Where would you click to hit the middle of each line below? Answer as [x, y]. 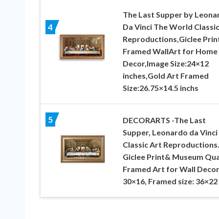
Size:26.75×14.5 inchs [160, 88]
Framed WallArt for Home [170, 51]
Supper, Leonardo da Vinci [170, 132]
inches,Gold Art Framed [165, 75]
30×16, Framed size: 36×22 [170, 181]
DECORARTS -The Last [164, 120]
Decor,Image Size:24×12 [165, 63]
